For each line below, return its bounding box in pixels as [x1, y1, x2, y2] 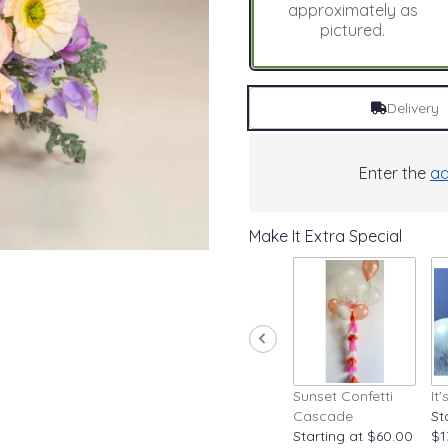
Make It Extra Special [249, 226, 402, 246]
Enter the [359, 163, 430, 183]
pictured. [320, 20, 386, 40]
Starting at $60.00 [293, 426, 413, 445]
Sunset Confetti [293, 386, 393, 405]
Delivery [386, 99, 439, 117]
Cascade [293, 406, 353, 425]
